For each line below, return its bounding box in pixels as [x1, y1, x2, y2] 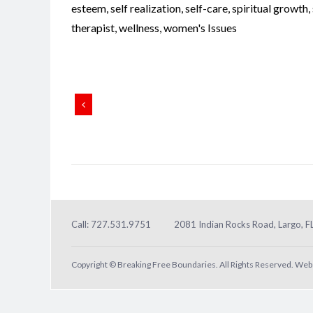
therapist [71, 20, 115, 34]
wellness [119, 20, 159, 34]
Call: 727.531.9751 [71, 218, 151, 230]
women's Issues [163, 20, 237, 34]
